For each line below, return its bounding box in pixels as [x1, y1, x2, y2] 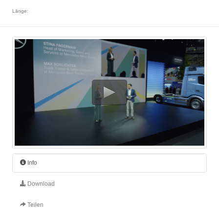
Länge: [12, 8, 28, 14]
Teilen [26, 201, 44, 208]
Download [26, 180, 55, 187]
